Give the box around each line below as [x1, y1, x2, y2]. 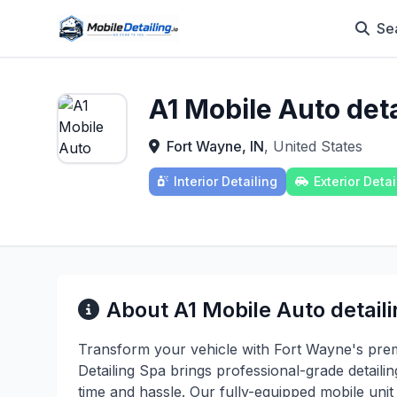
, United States [264, 137, 362, 155]
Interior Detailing [174, 174, 277, 189]
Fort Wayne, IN [167, 137, 264, 155]
